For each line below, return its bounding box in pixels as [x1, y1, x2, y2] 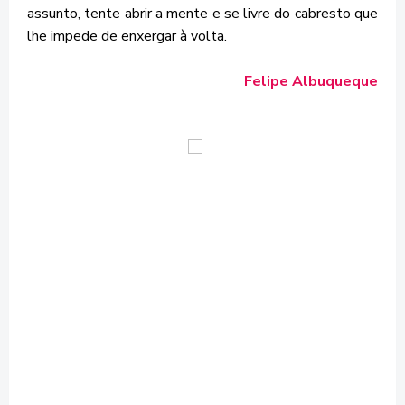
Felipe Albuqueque [244, 71, 378, 91]
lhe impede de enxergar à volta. [27, 26, 227, 46]
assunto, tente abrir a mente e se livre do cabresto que [27, 4, 378, 24]
